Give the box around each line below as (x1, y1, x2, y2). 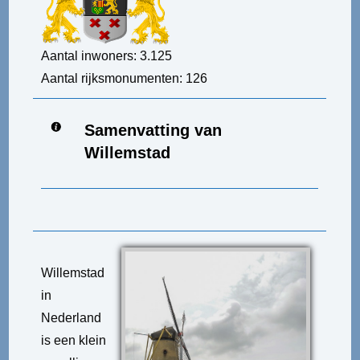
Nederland (41, 311, 102, 325)
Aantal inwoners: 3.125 (41, 49, 173, 63)
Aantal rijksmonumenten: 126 (41, 72, 208, 86)
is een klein (41, 333, 107, 347)
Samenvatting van (84, 121, 222, 139)
